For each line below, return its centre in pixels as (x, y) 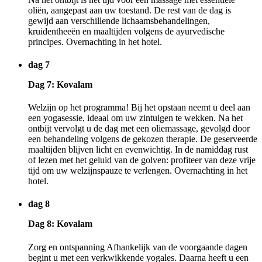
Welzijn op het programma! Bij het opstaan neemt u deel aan (139, 108)
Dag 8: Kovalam (60, 224)
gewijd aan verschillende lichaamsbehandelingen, (119, 20)
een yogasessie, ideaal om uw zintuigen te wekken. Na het (135, 118)
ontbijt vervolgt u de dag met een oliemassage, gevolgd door (139, 129)
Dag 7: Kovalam (60, 84)
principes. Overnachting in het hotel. (95, 42)
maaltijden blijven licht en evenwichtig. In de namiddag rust (138, 150)
